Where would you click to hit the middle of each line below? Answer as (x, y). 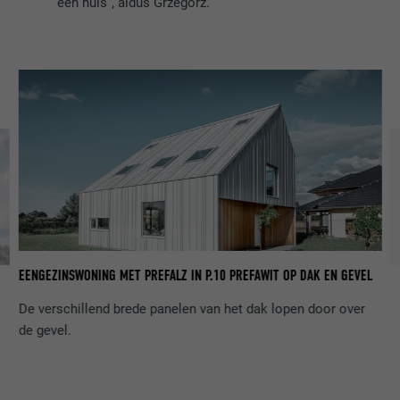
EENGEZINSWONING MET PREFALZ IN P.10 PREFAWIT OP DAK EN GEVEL (195, 276)
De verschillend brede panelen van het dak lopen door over (192, 308)
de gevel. (45, 330)
